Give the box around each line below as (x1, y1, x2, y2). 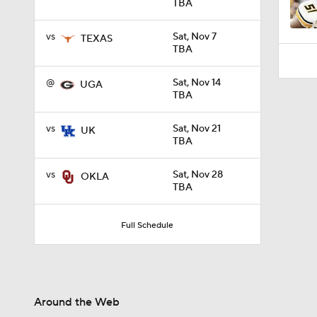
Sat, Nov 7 (173, 30, 217, 43)
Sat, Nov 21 (173, 122, 221, 135)
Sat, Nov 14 (173, 76, 221, 89)
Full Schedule (121, 220, 174, 231)
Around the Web (34, 295, 120, 309)
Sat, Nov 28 (173, 168, 223, 181)
